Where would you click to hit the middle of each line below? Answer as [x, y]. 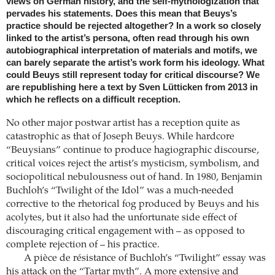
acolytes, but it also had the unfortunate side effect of [122, 218]
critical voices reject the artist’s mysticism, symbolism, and [133, 164]
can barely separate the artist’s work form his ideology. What [135, 63]
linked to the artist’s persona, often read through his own [128, 38]
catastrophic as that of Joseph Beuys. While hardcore [120, 137]
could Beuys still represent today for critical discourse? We [133, 75]
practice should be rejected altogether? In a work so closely [134, 26]
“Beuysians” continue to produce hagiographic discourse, [133, 151]
